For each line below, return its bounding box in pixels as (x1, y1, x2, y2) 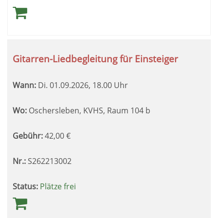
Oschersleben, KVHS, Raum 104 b (27, 105, 150, 116)
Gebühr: (13, 130, 43, 141)
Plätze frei (40, 181, 76, 192)
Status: (13, 181, 38, 192)
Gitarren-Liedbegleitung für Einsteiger (13, 52, 178, 65)
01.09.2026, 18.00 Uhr (48, 80, 128, 91)
